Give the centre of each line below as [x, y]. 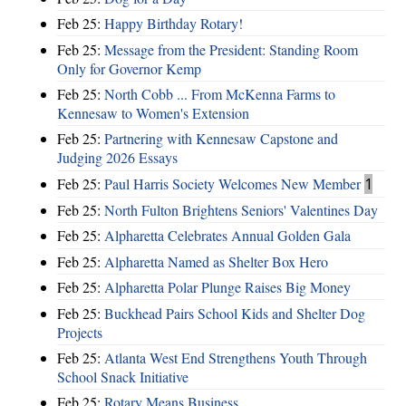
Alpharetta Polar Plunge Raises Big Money [227, 287]
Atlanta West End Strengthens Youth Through [236, 357]
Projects [80, 332]
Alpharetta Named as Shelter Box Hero [216, 261]
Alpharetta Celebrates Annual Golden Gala [227, 236]
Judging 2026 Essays [117, 158]
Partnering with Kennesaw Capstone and [221, 139]
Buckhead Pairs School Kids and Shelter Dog [235, 313]
